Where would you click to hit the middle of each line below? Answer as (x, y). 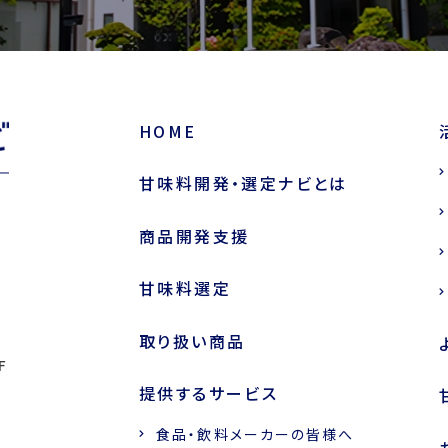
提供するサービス (209, 393)
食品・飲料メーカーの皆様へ (255, 434)
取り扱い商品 (192, 341)
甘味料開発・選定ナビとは (243, 183)
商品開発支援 (194, 236)
